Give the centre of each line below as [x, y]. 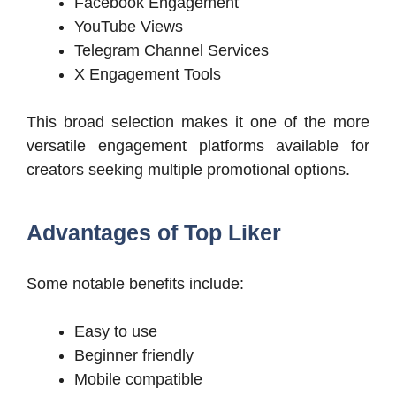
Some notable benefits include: [135, 284]
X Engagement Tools [148, 75]
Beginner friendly [134, 356]
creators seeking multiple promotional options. [188, 170]
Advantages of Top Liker [154, 233]
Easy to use [116, 332]
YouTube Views [129, 27]
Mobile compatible [138, 380]
